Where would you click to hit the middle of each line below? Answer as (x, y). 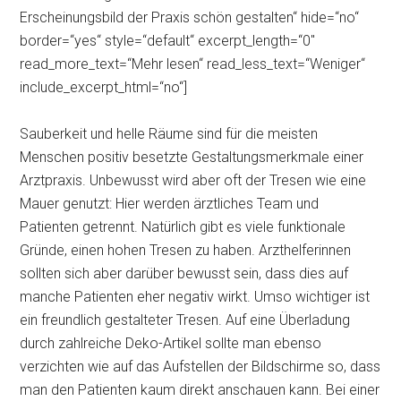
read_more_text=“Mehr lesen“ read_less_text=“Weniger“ (193, 64)
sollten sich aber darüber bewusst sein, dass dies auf (184, 273)
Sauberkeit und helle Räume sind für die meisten (169, 134)
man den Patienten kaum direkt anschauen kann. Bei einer (200, 390)
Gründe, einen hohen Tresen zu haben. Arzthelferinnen (186, 250)
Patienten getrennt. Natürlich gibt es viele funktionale (183, 227)
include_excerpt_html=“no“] (104, 87)
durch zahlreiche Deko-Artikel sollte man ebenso (171, 343)
